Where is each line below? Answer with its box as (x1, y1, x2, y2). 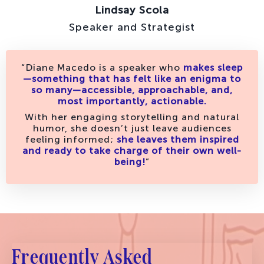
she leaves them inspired (116, 134, 239, 146)
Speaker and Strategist (69, 21, 195, 34)
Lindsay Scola (95, 4, 169, 17)
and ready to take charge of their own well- (22, 145, 242, 157)
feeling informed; (25, 134, 117, 146)
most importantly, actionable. (57, 95, 207, 107)
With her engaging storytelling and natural (25, 111, 239, 123)
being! (114, 156, 146, 168)
